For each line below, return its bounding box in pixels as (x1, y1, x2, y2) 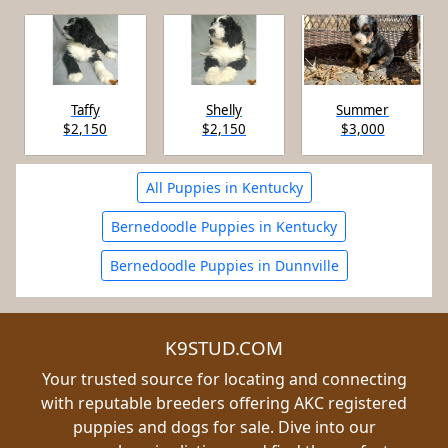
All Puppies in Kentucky (145, 177, 303, 197)
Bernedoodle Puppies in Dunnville (109, 255, 339, 275)
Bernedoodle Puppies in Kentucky (111, 216, 337, 236)
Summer (336, 100, 390, 119)
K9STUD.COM (165, 334, 283, 360)
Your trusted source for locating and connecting (41, 367, 407, 390)
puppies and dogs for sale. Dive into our (72, 415, 376, 438)
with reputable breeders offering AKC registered (41, 391, 407, 414)
